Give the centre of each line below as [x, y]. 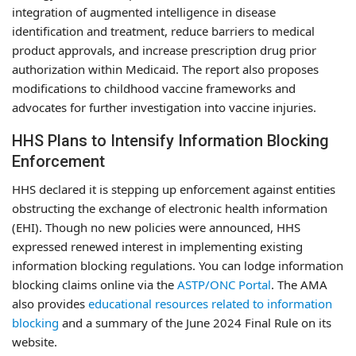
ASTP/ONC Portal [224, 284]
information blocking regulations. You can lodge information [178, 265]
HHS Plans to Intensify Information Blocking [170, 140]
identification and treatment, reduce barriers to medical [163, 31]
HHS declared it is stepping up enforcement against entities [174, 189]
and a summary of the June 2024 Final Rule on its [195, 322]
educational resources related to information [210, 303]
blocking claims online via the [95, 284]
